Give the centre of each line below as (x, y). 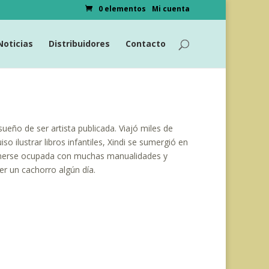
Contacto (146, 43)
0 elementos (122, 9)
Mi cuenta (171, 9)
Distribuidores (79, 43)
